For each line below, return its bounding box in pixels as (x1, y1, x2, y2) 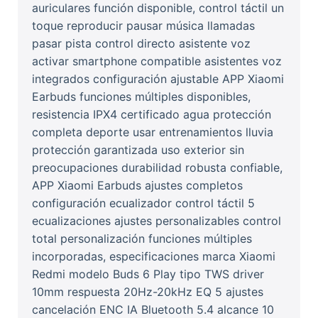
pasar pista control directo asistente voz (32, 36, 251, 51)
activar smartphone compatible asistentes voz (32, 54, 282, 69)
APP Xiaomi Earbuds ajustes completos (32, 178, 243, 193)
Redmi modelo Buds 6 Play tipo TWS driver (32, 267, 264, 282)
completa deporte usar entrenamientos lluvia (32, 125, 273, 140)
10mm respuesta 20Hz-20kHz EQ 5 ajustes (32, 285, 263, 300)
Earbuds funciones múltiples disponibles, (32, 89, 251, 104)
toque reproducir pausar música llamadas (32, 18, 255, 33)
